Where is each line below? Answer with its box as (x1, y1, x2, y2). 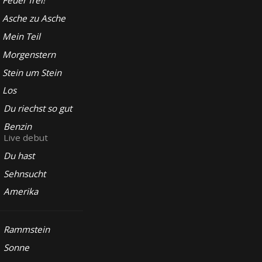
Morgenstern (2, 48, 56, 60)
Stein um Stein (2, 66, 61, 78)
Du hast (4, 149, 35, 161)
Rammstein (4, 223, 50, 236)
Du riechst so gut (4, 102, 73, 115)
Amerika (4, 185, 39, 198)
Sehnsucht (4, 167, 46, 180)
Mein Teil (2, 30, 40, 43)
